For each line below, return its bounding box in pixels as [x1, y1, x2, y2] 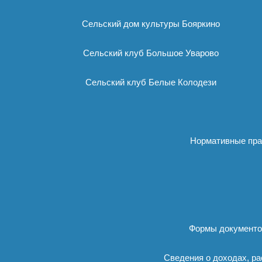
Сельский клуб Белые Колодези [85, 77, 216, 87]
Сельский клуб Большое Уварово [83, 48, 219, 58]
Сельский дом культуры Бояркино [82, 19, 220, 29]
